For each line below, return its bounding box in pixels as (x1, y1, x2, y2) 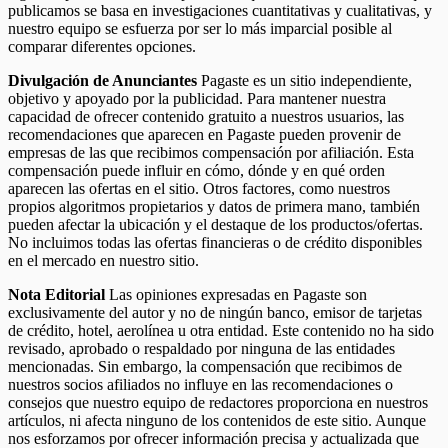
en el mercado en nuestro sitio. (8, 251, 199, 269)
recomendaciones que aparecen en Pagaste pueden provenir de (8, 125, 401, 143)
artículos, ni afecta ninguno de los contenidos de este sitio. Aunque (8, 411, 426, 429)
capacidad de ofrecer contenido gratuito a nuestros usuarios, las (8, 107, 404, 125)
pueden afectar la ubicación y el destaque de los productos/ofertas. (8, 215, 423, 233)
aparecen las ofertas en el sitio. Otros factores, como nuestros (8, 179, 390, 197)
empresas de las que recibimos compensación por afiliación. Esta (8, 143, 414, 161)
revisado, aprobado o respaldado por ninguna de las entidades (8, 339, 395, 357)
